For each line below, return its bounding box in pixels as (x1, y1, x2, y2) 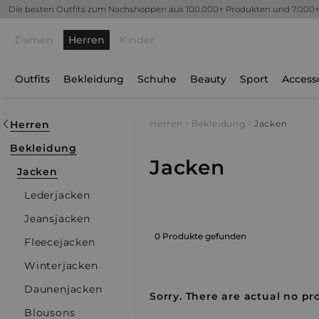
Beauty (190, 73, 226, 85)
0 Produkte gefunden (155, 230, 246, 241)
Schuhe (137, 73, 177, 85)
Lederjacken (24, 189, 90, 202)
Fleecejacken (24, 236, 95, 249)
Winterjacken (24, 259, 98, 272)
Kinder (120, 33, 155, 46)
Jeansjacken (24, 212, 90, 225)
